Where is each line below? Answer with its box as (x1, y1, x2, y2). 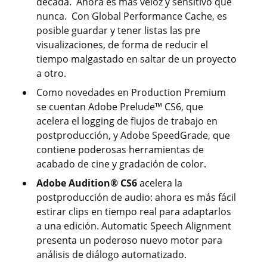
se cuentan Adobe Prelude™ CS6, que (36, 100, 203, 114)
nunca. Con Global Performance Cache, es (36, 10, 227, 23)
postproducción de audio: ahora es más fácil (36, 191, 236, 204)
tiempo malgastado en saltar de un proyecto (36, 52, 237, 66)
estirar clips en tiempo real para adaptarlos (36, 205, 231, 219)
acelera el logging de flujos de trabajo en (36, 114, 218, 128)
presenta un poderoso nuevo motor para (36, 234, 222, 247)
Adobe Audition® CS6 (36, 176, 137, 190)
